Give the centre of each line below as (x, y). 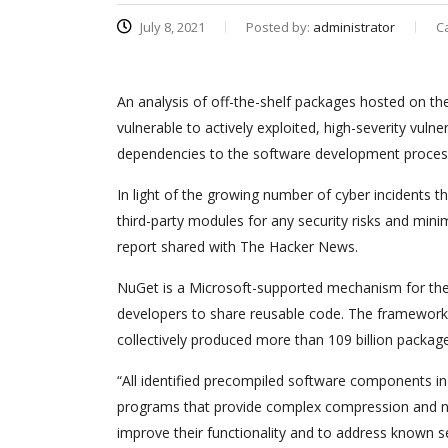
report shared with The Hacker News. (237, 246)
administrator (354, 27)
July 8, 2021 (171, 27)
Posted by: (279, 27)
